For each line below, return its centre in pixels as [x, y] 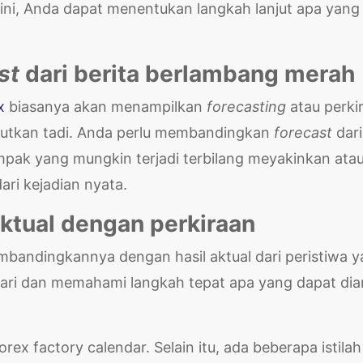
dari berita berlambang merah [187, 73]
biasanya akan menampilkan [106, 106]
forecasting [248, 106]
